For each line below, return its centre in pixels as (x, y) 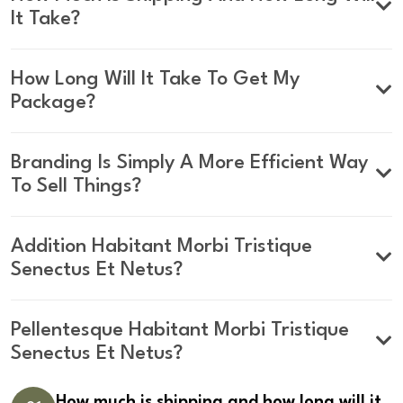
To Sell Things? (76, 186)
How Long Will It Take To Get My (155, 79)
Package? (53, 102)
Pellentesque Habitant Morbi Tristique (180, 330)
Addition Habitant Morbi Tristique (161, 246)
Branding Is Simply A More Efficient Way (189, 162)
